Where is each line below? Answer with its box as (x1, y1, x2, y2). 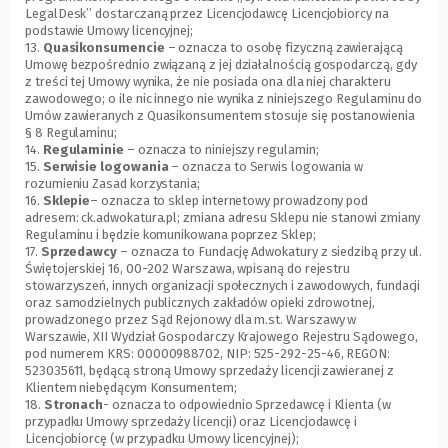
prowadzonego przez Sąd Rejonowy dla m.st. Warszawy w (25, 312, 357, 328)
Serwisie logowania (42, 159, 169, 175)
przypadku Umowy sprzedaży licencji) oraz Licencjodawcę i (25, 414, 358, 430)
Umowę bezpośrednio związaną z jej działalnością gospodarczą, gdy (25, 57, 417, 73)
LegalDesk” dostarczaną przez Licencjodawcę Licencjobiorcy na (25, 6, 389, 22)
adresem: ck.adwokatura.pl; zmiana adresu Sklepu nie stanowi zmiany (25, 210, 421, 226)
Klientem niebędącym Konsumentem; (25, 380, 237, 396)
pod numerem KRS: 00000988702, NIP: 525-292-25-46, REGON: (25, 346, 391, 362)
